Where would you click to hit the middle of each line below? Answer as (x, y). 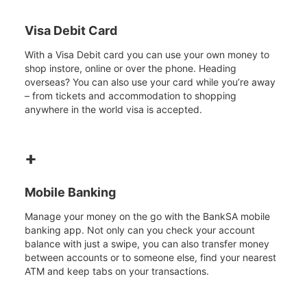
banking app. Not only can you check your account (140, 230)
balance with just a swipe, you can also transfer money (147, 244)
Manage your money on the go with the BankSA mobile (147, 216)
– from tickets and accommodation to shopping (131, 96)
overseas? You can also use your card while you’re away (150, 82)
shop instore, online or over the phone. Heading (131, 68)
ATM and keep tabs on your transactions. (117, 271)
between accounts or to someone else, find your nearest (150, 257)
